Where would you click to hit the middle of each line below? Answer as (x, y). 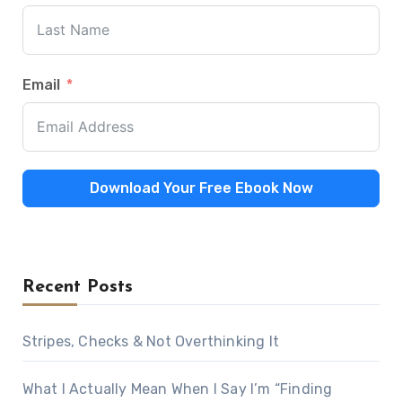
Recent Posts (77, 287)
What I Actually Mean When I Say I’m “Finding (177, 389)
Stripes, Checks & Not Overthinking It (150, 341)
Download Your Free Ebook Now (201, 188)
